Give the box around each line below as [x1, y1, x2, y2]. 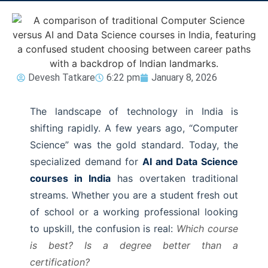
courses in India [30, 172, 111, 184]
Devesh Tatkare [28, 72, 95, 83]
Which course [176, 223, 239, 234]
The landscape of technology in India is [30, 105, 238, 117]
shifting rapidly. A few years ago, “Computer [30, 122, 238, 134]
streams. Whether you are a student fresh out [30, 189, 238, 201]
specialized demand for [30, 156, 142, 167]
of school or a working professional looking [30, 206, 238, 218]
